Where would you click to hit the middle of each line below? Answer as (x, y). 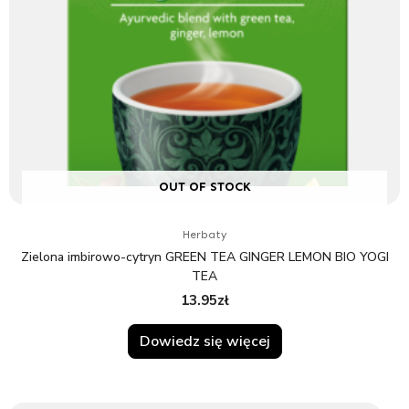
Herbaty (204, 235)
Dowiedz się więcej (204, 341)
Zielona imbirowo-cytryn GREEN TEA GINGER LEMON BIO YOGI (204, 257)
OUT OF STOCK (204, 187)
